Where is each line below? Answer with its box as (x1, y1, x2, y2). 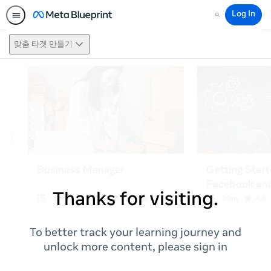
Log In (232, 11, 255, 19)
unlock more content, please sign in (44, 243, 227, 253)
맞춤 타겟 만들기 (14, 40, 73, 49)
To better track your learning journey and (30, 228, 241, 239)
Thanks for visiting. (53, 192, 218, 210)
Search (212, 15, 238, 23)
